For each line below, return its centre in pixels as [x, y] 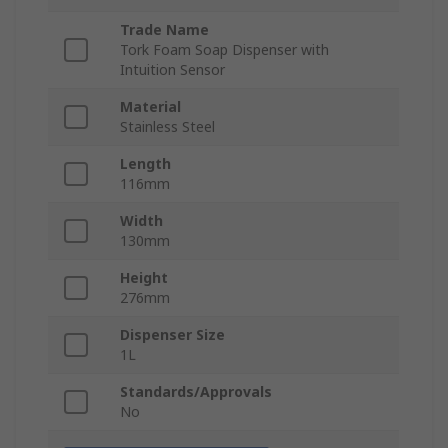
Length [145, 164]
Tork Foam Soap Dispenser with [224, 50]
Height [144, 278]
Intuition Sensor [172, 70]
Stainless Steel [167, 127]
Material [150, 107]
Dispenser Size [172, 335]
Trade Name [164, 30]
